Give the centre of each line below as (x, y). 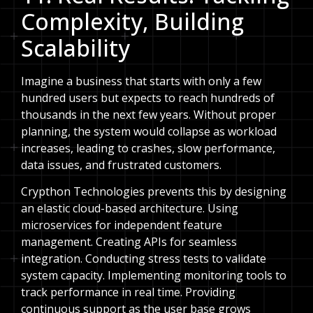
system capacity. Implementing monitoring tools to (154, 275)
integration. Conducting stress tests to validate (144, 258)
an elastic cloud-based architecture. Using (130, 208)
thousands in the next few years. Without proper (148, 114)
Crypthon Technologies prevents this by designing (154, 191)
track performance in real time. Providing (128, 292)
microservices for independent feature (122, 225)
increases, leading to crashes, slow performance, (148, 148)
